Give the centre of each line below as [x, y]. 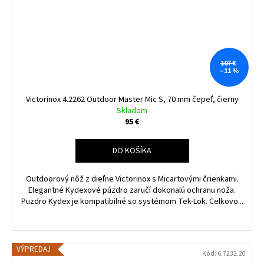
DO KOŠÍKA [132, 151]
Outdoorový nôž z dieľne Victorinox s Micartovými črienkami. [132, 179]
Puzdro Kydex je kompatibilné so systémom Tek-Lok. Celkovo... [132, 201]
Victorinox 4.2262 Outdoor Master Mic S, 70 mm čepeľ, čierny [132, 99]
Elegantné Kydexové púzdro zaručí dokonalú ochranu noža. [132, 190]
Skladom [132, 110]
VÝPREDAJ [34, 249]
